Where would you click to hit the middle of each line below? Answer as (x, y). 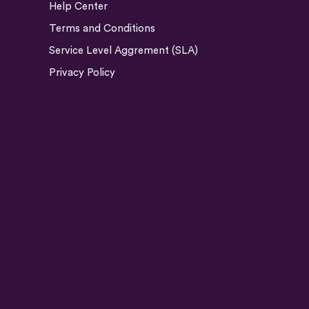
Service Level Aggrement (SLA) (123, 51)
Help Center (78, 7)
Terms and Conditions (102, 29)
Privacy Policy (82, 73)
